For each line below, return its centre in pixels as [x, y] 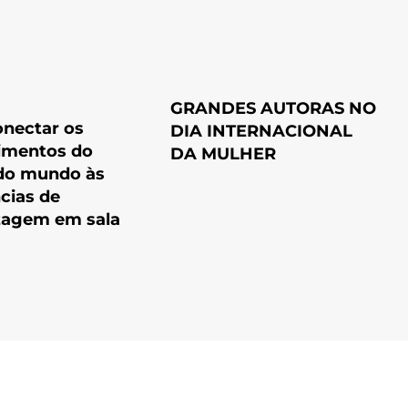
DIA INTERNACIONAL [261, 131]
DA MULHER [223, 153]
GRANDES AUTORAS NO [273, 108]
